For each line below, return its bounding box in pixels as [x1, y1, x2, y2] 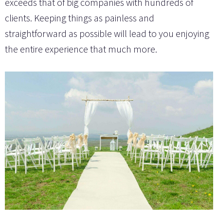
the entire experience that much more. [5, 43, 157, 55]
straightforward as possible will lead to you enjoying [5, 27, 209, 40]
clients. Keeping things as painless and [5, 12, 154, 24]
